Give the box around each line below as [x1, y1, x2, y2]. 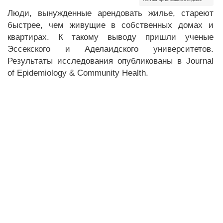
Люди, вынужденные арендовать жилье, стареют [7, 8, 214, 18]
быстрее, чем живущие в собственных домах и [7, 20, 214, 30]
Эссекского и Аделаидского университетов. [7, 44, 214, 54]
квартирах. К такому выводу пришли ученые [7, 32, 214, 42]
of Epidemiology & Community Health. [7, 68, 148, 78]
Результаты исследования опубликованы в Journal [7, 56, 214, 66]
